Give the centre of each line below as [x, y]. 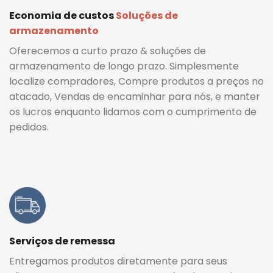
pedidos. [29, 127]
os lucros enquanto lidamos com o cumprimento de [133, 112]
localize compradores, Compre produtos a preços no [136, 81]
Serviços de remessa [62, 241]
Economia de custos [62, 15]
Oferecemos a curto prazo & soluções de [108, 51]
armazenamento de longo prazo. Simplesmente [124, 66]
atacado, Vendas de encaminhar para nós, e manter [135, 96]
